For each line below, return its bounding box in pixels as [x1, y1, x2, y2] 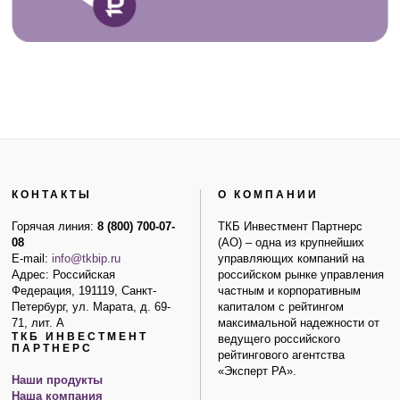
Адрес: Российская [12, 269, 116, 282]
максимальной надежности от [217, 317, 379, 330]
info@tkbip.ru [52, 253, 121, 266]
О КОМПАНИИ [217, 188, 319, 202]
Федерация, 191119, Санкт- [12, 285, 157, 298]
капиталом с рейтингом [217, 301, 344, 314]
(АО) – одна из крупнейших [217, 237, 364, 250]
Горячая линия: [12, 221, 98, 234]
